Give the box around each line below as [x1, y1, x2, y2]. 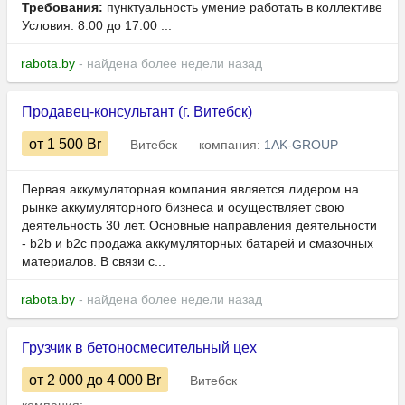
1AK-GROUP [264, 137, 338, 153]
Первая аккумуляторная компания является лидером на [22, 182, 359, 197]
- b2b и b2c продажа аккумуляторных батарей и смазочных [22, 236, 373, 251]
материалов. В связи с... [22, 254, 165, 269]
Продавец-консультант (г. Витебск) [22, 104, 252, 120]
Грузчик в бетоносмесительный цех [22, 340, 257, 356]
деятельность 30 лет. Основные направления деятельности [22, 218, 377, 233]
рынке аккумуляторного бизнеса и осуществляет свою [22, 200, 344, 215]
